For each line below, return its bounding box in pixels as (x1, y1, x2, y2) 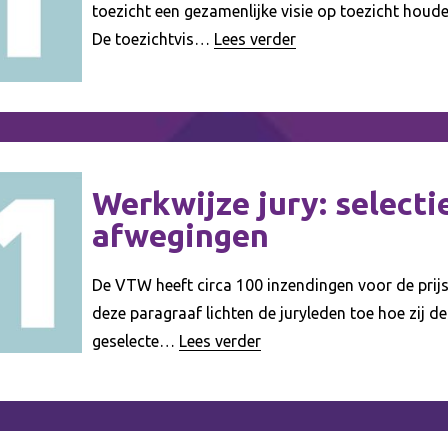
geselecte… (92, 332, 176, 351)
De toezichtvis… (92, 30, 211, 49)
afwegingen (92, 217, 270, 254)
